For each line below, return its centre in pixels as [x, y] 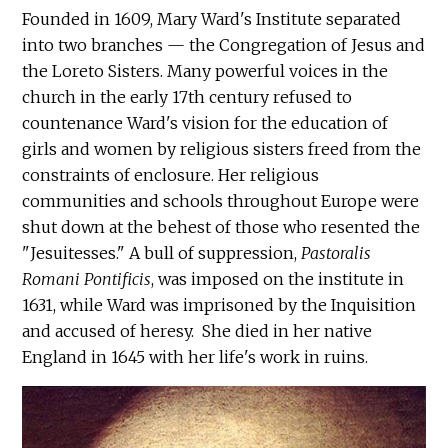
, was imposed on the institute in [278, 279]
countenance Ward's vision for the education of [205, 123]
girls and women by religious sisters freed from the [222, 149]
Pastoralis [336, 253]
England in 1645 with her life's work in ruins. [195, 357]
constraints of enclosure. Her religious [171, 175]
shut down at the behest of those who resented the [221, 227]
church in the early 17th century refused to [187, 97]
